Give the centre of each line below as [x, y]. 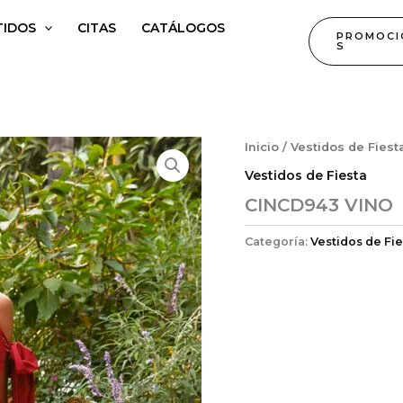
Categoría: [278, 242]
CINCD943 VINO [319, 205]
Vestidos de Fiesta [306, 175]
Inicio [262, 147]
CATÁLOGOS [184, 27]
